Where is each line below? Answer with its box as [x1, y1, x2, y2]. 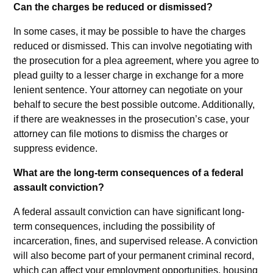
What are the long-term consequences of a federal [13, 168, 244, 179]
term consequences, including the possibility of [13, 221, 215, 232]
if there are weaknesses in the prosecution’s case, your [13, 114, 250, 125]
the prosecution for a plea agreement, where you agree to [13, 55, 260, 66]
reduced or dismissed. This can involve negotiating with [13, 41, 253, 52]
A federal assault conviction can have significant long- [13, 207, 245, 218]
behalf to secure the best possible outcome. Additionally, [13, 99, 255, 110]
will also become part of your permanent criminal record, [13, 250, 255, 261]
